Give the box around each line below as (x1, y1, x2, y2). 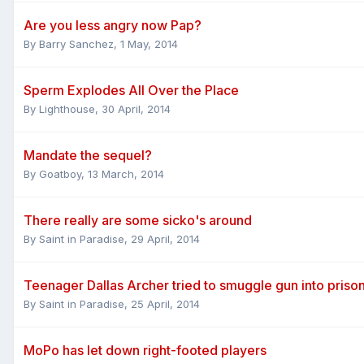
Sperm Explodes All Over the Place (24, 81, 239, 98)
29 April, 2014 (131, 232, 200, 245)
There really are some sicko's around (24, 211, 252, 228)
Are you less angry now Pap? (24, 16, 201, 33)
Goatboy (39, 167, 81, 180)
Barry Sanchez (39, 37, 114, 50)
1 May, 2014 (120, 37, 178, 50)
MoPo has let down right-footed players (24, 341, 266, 358)
